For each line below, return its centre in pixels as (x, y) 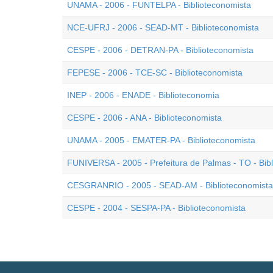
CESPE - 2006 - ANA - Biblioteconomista (144, 118)
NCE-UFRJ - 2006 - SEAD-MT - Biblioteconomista (163, 27)
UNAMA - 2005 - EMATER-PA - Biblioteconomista (161, 140)
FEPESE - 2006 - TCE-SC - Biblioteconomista (155, 73)
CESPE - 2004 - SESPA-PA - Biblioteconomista (156, 208)
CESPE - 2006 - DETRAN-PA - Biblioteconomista (160, 50)
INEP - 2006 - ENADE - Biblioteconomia (143, 95)
